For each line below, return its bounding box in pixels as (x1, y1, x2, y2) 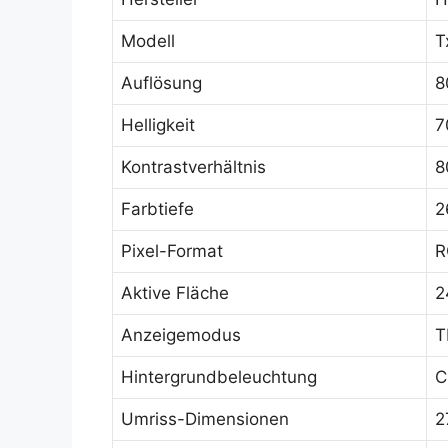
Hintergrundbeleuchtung (121, 367, 317, 387)
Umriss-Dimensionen (121, 409, 289, 429)
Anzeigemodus (121, 325, 241, 345)
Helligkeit (121, 115, 195, 135)
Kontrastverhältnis (121, 157, 266, 177)
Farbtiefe (121, 199, 194, 219)
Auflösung (121, 73, 202, 93)
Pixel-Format (121, 241, 223, 261)
